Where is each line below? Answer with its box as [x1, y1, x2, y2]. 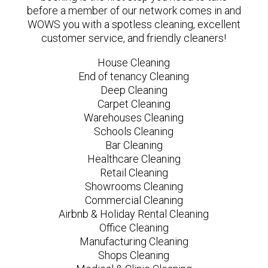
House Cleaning [98, 56, 170, 69]
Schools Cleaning [94, 124, 174, 138]
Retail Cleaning [99, 166, 168, 179]
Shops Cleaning [98, 248, 170, 261]
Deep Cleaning [100, 83, 167, 96]
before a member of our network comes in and [26, 4, 241, 17]
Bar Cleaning [105, 138, 163, 151]
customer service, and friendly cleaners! [41, 31, 227, 44]
